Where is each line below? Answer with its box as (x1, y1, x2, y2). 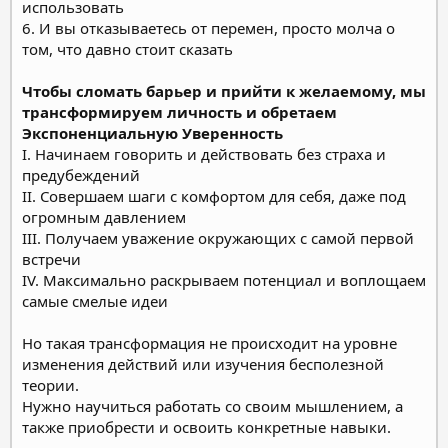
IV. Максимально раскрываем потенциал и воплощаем (22, 269, 426, 290)
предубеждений (22, 164, 140, 185)
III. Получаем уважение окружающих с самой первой (22, 227, 414, 248)
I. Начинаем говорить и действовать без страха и (22, 143, 386, 164)
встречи (22, 248, 81, 269)
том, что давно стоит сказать (22, 38, 233, 59)
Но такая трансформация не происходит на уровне (22, 332, 397, 353)
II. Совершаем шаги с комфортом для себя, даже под (22, 185, 406, 206)
